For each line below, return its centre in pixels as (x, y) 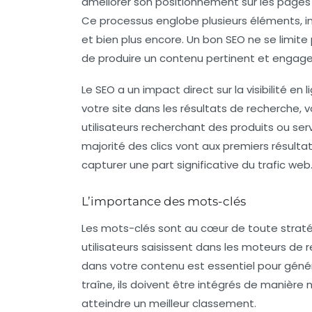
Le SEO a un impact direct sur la (164, 89)
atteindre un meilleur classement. (169, 303)
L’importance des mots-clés (164, 201)
